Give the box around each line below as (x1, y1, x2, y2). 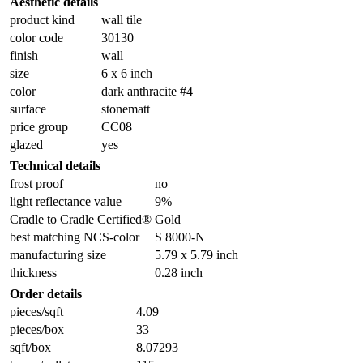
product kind (10, 12, 75, 27)
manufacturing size (10, 247, 106, 262)
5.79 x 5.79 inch (155, 247, 238, 262)
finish (10, 48, 38, 62)
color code (10, 30, 63, 45)
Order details (10, 286, 82, 301)
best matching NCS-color (10, 229, 139, 244)
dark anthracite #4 (101, 83, 193, 98)
